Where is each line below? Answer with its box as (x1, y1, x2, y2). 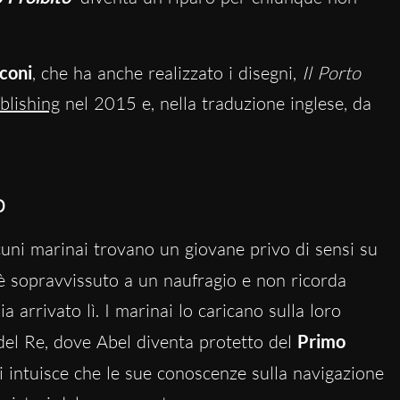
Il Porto (301, 61, 361, 84)
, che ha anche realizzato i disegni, (31, 61, 302, 84)
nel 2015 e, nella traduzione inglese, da (59, 91, 371, 114)
